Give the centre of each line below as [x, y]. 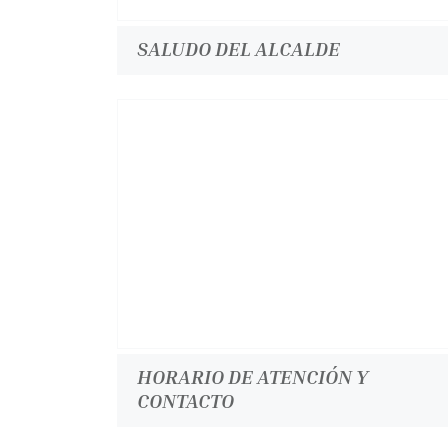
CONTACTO [185, 400]
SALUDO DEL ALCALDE [238, 48]
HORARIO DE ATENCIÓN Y [252, 376]
